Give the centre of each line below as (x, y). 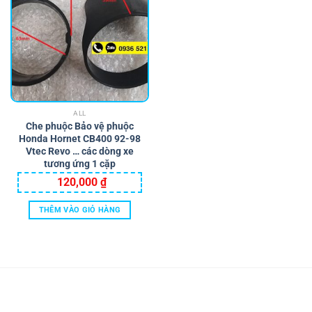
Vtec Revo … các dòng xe (80, 151)
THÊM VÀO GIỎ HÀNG (80, 210)
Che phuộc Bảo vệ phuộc (80, 126)
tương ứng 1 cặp (80, 163)
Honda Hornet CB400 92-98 (80, 138)
